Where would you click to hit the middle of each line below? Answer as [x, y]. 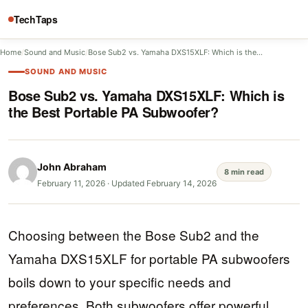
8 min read [244, 172]
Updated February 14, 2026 [164, 183]
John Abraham [72, 167]
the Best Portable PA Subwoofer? [113, 112]
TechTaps [36, 19]
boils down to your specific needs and [120, 282]
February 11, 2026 [71, 183]
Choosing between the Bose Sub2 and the [134, 235]
